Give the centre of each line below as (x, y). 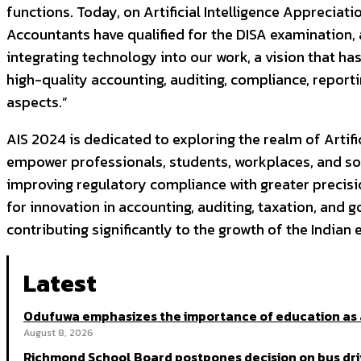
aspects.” (37, 102)
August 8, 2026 (58, 332)
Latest (60, 283)
